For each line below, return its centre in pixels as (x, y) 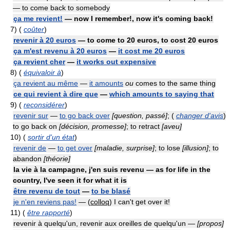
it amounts (106, 83)
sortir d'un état (51, 137)
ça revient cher (39, 62)
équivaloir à (42, 72)
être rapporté (49, 213)
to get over (75, 148)
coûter (34, 29)
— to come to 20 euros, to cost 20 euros (147, 40)
